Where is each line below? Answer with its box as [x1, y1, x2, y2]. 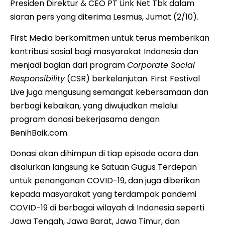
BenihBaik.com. [10, 127, 69, 139]
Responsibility [10, 72, 65, 84]
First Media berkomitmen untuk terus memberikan [10, 32, 209, 44]
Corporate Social [127, 59, 195, 71]
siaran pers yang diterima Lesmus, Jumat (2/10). [10, 11, 198, 23]
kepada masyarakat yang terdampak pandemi [10, 188, 196, 200]
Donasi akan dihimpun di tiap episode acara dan [10, 148, 198, 160]
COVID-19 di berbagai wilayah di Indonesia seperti [10, 202, 204, 214]
